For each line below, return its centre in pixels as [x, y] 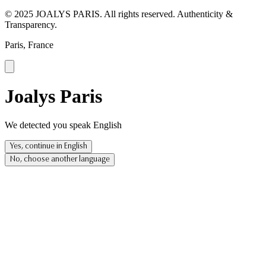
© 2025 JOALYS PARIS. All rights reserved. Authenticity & [119, 14]
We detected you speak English [63, 125]
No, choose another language [60, 160]
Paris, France [29, 45]
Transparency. [31, 24]
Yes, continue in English [48, 147]
